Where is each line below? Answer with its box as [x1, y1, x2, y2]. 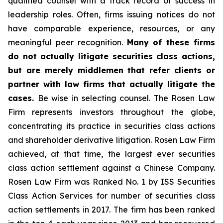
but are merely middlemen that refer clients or [8, 65, 215, 75]
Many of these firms [126, 37, 215, 47]
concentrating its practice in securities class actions [8, 121, 215, 131]
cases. [8, 93, 38, 103]
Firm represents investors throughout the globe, [8, 107, 215, 117]
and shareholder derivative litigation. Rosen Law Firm [8, 135, 215, 145]
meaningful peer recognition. [8, 37, 127, 47]
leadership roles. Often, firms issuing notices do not [8, 9, 215, 19]
